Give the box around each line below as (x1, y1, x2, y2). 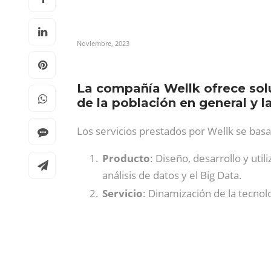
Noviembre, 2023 (77, 39, 129, 48)
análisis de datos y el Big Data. (102, 168, 242, 182)
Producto (102, 151, 150, 165)
